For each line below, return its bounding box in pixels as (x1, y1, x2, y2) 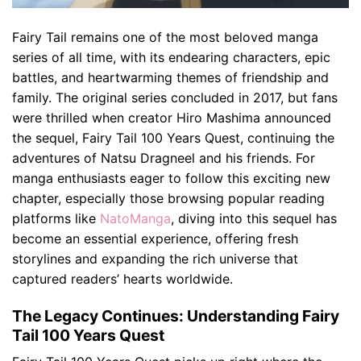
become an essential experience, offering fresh (12, 230, 298, 247)
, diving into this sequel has (171, 210, 337, 226)
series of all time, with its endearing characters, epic (12, 48, 330, 65)
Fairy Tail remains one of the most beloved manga (12, 28, 318, 45)
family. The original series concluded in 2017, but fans (12, 89, 338, 106)
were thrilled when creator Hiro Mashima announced (12, 109, 331, 126)
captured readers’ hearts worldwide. (12, 270, 233, 287)
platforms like (12, 210, 100, 226)
